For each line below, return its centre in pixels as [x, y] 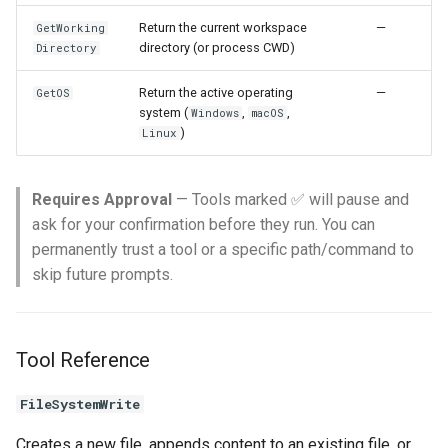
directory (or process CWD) [217, 47]
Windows [215, 112]
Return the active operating [216, 92]
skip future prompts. [102, 274]
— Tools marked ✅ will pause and [290, 199]
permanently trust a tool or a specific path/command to [223, 249]
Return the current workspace [223, 27]
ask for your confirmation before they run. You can [203, 224]
